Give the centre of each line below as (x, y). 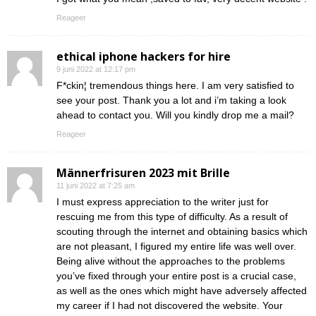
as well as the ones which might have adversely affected (182, 291)
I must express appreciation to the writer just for (163, 202)
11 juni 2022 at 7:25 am (96, 186)
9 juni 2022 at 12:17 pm (96, 69)
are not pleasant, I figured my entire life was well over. (176, 247)
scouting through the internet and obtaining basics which (182, 232)
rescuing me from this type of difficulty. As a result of (172, 217)
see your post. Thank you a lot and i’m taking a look (171, 101)
